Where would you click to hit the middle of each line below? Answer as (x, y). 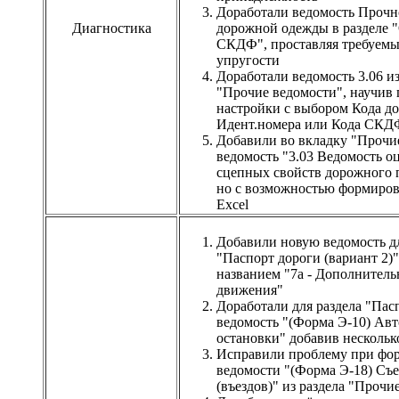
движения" (250, 289)
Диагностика (111, 28)
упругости (248, 60)
